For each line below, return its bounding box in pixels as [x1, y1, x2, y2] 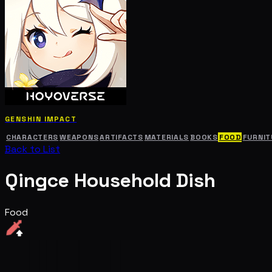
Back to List [5, 142, 60, 155]
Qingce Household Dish [5, 168, 216, 193]
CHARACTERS [6, 132, 59, 142]
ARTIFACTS [100, 132, 143, 142]
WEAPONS [59, 132, 99, 142]
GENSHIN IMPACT [5, 114, 77, 124]
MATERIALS [144, 132, 189, 142]
